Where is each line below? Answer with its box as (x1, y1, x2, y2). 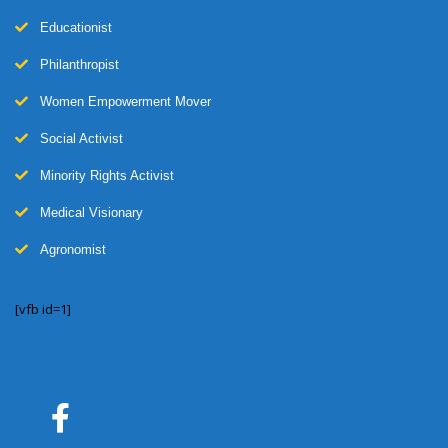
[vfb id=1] (15, 299, 71, 318)
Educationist (40, 19, 112, 35)
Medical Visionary (40, 204, 143, 220)
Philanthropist (40, 56, 119, 72)
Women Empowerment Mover (40, 93, 211, 109)
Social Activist (40, 130, 123, 146)
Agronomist (40, 241, 106, 257)
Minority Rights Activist (40, 167, 174, 183)
